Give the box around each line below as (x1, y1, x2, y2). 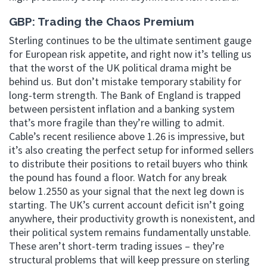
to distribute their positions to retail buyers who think (9, 157, 248, 170)
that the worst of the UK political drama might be (9, 61, 231, 74)
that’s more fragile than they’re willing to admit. (9, 116, 225, 129)
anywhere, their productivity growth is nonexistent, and (9, 212, 255, 225)
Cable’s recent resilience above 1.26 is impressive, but (9, 129, 245, 143)
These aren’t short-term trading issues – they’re (9, 239, 224, 253)
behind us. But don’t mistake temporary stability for (9, 74, 241, 88)
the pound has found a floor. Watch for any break (9, 170, 227, 184)
